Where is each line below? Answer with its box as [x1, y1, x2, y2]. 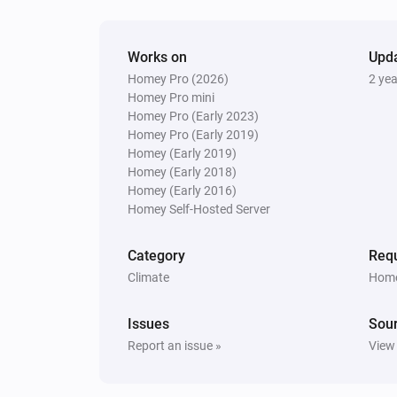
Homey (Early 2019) [128, 145, 237, 160]
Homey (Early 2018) [128, 164, 237, 179]
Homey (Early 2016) [128, 183, 237, 198]
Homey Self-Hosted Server [128, 201, 270, 216]
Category [128, 246, 185, 264]
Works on [128, 48, 187, 66]
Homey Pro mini [128, 90, 214, 105]
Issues [128, 315, 169, 332]
